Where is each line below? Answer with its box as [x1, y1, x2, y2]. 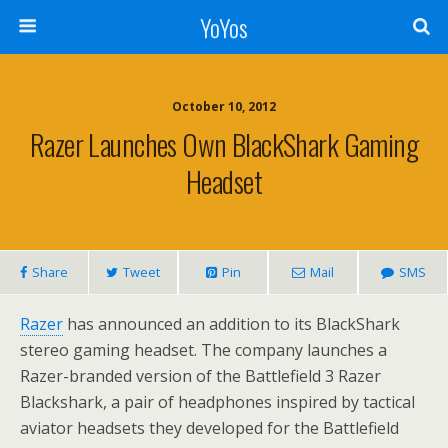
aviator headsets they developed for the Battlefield [20, 417, 399, 439]
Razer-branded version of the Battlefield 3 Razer [20, 365, 381, 387]
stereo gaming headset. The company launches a [20, 339, 387, 361]
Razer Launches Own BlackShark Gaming [29, 123, 419, 165]
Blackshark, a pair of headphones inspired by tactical [20, 391, 415, 413]
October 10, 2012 [172, 98, 276, 115]
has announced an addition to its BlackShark [63, 313, 400, 335]
